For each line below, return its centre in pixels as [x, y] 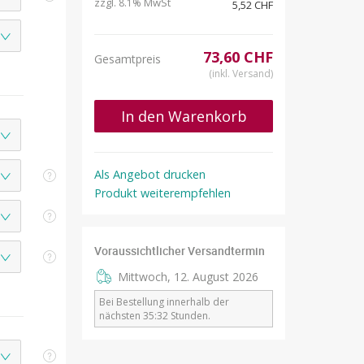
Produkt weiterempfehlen [162, 193]
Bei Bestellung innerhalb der [164, 302]
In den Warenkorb [184, 116]
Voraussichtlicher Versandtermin [180, 251]
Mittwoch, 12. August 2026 [188, 277]
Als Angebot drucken [150, 174]
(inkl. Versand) [241, 74]
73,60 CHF [238, 57]
